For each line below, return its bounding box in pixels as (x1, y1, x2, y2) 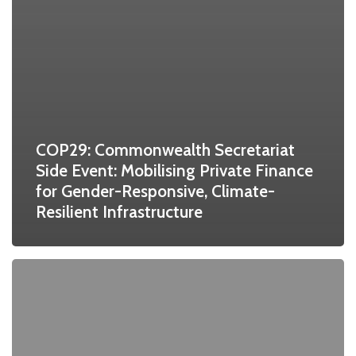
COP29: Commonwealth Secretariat (36, 140, 295, 161)
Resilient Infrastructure (36, 202, 203, 222)
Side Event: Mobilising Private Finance (36, 161, 313, 181)
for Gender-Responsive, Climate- (36, 181, 275, 202)
